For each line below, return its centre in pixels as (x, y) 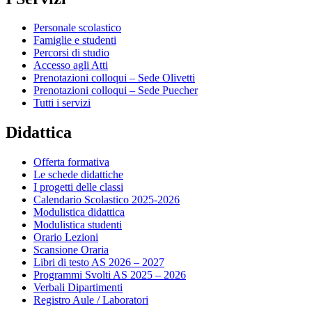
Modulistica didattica (79, 212)
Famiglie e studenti (75, 40)
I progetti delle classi (78, 187)
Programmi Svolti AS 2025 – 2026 (110, 275)
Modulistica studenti (78, 225)
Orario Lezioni (66, 237)
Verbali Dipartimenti (78, 288)
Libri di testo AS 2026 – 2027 (99, 263)
